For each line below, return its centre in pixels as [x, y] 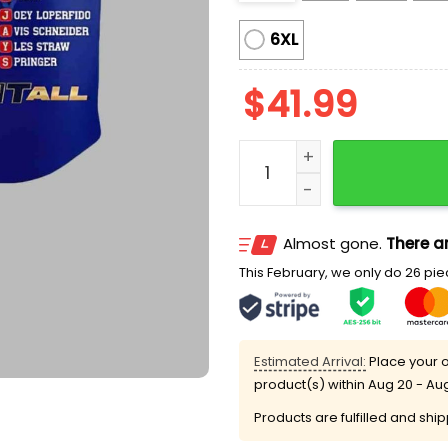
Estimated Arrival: [310, 361]
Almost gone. [334, 243]
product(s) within [311, 384]
